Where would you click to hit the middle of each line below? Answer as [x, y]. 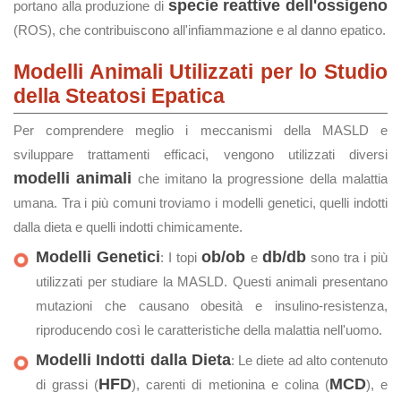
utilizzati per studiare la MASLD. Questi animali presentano [212, 282]
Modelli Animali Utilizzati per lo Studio [200, 72]
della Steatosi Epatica [119, 96]
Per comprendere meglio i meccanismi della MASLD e [200, 130]
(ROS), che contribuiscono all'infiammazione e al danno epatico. [200, 30]
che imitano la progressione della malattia [260, 179]
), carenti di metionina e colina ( [230, 384]
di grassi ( [68, 384]
